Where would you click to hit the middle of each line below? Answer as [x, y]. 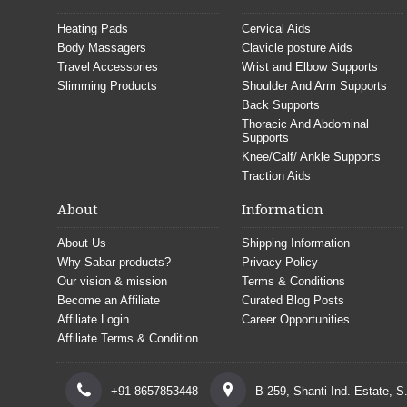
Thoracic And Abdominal [306, 124]
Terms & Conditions [294, 281]
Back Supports [281, 105]
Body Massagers [102, 48]
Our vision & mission [112, 281]
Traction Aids [277, 176]
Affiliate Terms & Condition [128, 338]
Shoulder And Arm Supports [315, 86]
